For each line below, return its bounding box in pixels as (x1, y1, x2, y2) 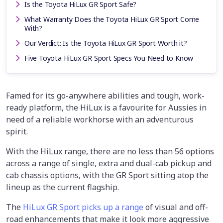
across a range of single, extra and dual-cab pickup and (6, 157, 212, 169)
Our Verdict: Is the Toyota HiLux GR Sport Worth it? (24, 38, 187, 48)
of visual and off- (143, 201, 208, 213)
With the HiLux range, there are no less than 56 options (6, 145, 214, 157)
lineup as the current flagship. (6, 181, 119, 193)
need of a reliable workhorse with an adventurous (6, 113, 194, 125)
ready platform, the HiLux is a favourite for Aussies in (6, 102, 207, 113)
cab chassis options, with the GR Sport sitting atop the (6, 169, 209, 181)
